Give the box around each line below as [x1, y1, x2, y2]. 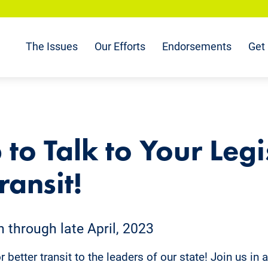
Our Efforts [95, 41, 145, 53]
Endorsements [162, 41, 232, 53]
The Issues [26, 41, 78, 53]
